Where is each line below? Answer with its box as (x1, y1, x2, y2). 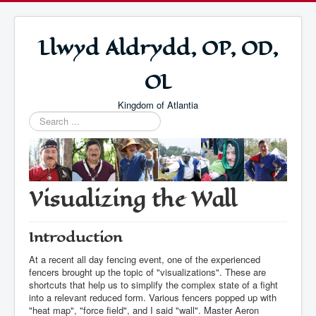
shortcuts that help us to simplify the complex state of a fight (29, 278, 278, 291)
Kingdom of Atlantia (118, 98, 198, 111)
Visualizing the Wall (29, 184, 237, 214)
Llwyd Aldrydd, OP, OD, (38, 33, 278, 63)
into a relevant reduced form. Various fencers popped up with (29, 291, 276, 304)
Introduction (29, 227, 122, 248)
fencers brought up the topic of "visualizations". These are (29, 265, 266, 279)
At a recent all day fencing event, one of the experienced (29, 253, 260, 266)
